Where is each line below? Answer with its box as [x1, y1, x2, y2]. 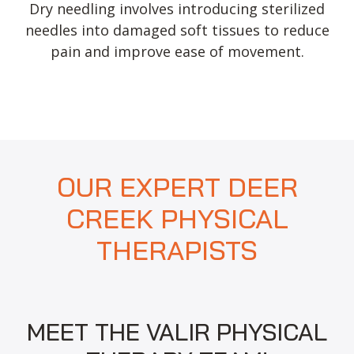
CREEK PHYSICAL [66, 201, 288, 236]
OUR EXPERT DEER [56, 170, 298, 205]
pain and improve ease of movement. [50, 41, 304, 61]
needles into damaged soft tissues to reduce [24, 20, 330, 40]
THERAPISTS [96, 233, 258, 268]
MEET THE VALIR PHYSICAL [27, 317, 327, 348]
